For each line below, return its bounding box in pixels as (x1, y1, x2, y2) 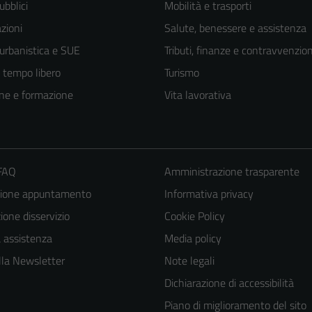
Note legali (164, 251, 214, 269)
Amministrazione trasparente (164, 162, 299, 180)
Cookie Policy (164, 207, 225, 224)
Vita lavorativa (164, 86, 231, 103)
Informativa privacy (164, 185, 253, 202)
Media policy (164, 229, 221, 247)
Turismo (164, 63, 199, 81)
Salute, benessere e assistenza (164, 19, 306, 36)
